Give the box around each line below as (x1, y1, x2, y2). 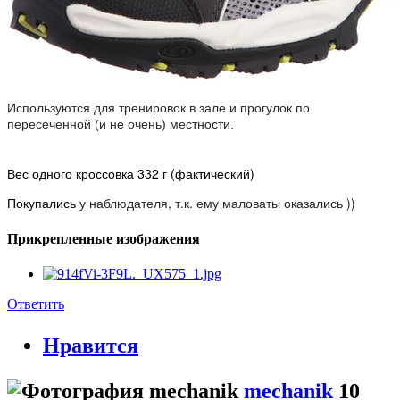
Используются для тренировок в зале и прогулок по (7, 101, 310, 116)
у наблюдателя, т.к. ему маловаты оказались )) (79, 194, 355, 212)
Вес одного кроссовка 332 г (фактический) (7, 164, 254, 183)
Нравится (43, 333, 138, 357)
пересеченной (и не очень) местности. (7, 117, 234, 132)
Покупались (7, 194, 79, 212)
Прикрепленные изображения (7, 230, 200, 246)
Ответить (7, 296, 64, 312)
